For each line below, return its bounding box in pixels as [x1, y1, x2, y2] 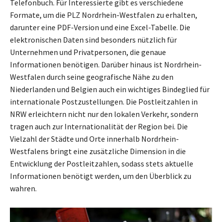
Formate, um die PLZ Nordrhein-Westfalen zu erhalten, [10, 9, 197, 20]
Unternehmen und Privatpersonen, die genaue [10, 47, 166, 57]
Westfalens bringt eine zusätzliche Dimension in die [10, 146, 186, 156]
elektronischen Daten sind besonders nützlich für [10, 34, 177, 45]
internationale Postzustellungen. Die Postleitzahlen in [10, 96, 198, 107]
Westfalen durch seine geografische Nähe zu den [10, 71, 173, 82]
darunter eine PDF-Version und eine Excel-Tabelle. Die [10, 22, 190, 32]
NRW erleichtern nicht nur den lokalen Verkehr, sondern [10, 109, 198, 119]
